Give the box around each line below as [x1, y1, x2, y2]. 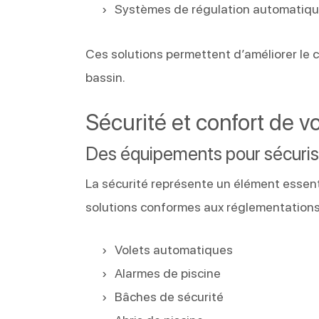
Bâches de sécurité [115, 288, 224, 304]
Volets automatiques [115, 241, 234, 257]
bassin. [85, 69, 126, 85]
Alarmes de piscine [115, 265, 221, 281]
